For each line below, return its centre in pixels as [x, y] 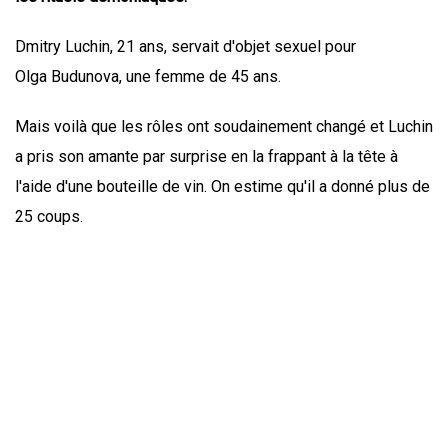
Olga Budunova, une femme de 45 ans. [148, 77]
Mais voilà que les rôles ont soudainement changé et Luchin [224, 127]
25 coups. [49, 217]
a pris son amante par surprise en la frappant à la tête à [206, 157]
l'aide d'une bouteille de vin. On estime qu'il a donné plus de [222, 187]
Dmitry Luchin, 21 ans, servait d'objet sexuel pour [185, 47]
